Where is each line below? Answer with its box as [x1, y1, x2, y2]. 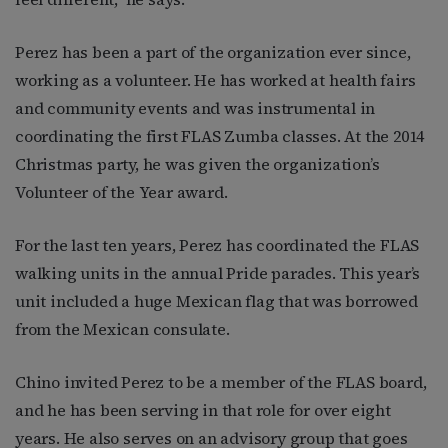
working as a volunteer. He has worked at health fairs [15, 69, 416, 92]
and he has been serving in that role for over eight [15, 399, 391, 422]
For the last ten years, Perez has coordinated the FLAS [15, 234, 420, 257]
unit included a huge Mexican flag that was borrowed [15, 290, 418, 313]
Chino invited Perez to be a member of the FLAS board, [15, 371, 427, 394]
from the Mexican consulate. [15, 318, 230, 341]
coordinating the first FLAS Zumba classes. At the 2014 [15, 125, 425, 148]
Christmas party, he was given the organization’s [15, 153, 380, 176]
